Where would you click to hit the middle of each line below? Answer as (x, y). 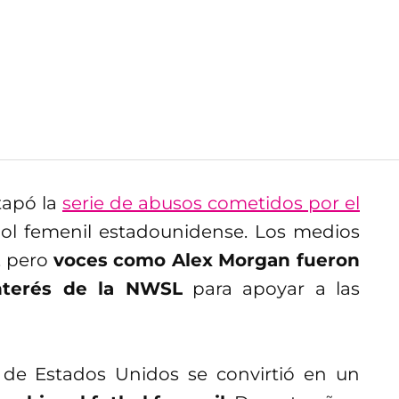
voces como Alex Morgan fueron (207, 260)
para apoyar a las (271, 288)
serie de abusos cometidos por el (211, 203)
